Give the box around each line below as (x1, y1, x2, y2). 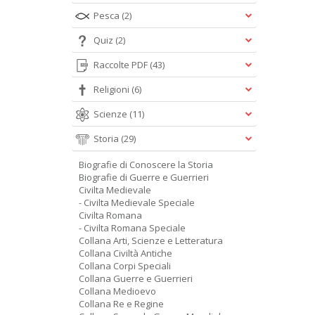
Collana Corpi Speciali (79, 259, 171, 272)
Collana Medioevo (79, 285, 156, 297)
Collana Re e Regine (79, 297, 164, 310)
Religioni (94, 83, 131, 96)
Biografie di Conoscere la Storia (79, 158, 213, 171)
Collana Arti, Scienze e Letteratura (79, 234, 223, 247)
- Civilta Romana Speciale (79, 221, 186, 234)
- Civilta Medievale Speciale (79, 196, 195, 209)
